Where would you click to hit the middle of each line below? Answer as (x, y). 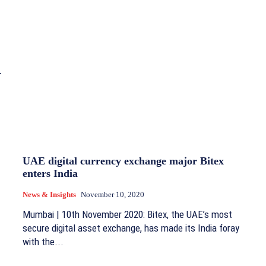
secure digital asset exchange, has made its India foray (131, 228)
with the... (43, 242)
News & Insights (49, 195)
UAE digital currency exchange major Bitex (123, 161)
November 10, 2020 (113, 195)
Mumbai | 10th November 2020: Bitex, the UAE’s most (127, 215)
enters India (50, 174)
